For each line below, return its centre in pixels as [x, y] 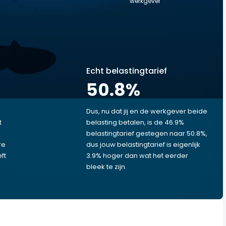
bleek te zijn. [106, 167]
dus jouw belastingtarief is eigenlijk [143, 145]
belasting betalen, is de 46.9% [135, 122]
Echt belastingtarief [127, 71]
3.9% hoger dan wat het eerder [137, 156]
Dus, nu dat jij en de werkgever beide [147, 111]
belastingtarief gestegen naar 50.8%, [147, 133]
